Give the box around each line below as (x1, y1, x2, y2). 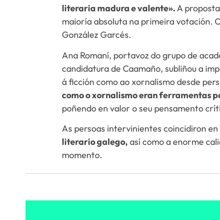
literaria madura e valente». (62, 2, 177, 14)
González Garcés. (62, 29, 132, 41)
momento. (62, 149, 103, 161)
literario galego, (62, 136, 128, 147)
